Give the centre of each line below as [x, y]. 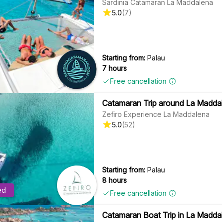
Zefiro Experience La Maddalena [156, 114]
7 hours [115, 68]
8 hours [115, 180]
